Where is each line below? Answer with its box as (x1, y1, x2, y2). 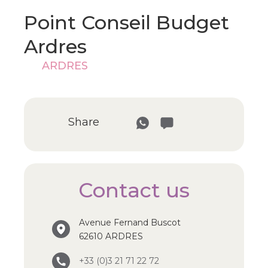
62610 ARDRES (78, 231, 143, 242)
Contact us (78, 178, 190, 203)
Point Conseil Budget (24, 11, 229, 34)
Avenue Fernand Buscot (78, 217, 181, 228)
